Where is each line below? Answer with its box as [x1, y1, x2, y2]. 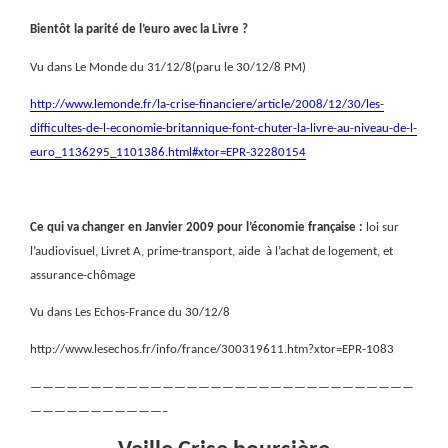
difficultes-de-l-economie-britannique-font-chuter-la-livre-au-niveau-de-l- [30, 121, 417, 135]
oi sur [369, 220, 399, 234]
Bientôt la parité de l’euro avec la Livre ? [30, 23, 248, 37]
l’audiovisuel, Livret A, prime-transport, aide [30, 244, 263, 258]
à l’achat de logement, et [266, 244, 393, 258]
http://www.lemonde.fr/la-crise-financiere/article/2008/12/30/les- [30, 97, 384, 111]
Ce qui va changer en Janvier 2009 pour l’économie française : [30, 220, 366, 234]
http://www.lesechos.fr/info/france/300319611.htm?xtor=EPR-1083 [30, 343, 394, 357]
